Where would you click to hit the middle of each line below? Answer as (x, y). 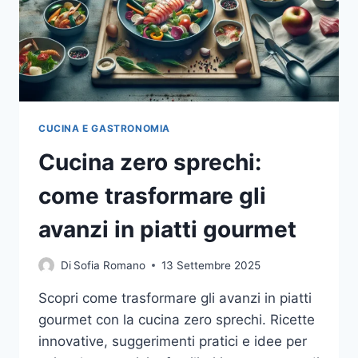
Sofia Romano (110, 265)
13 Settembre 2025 (211, 265)
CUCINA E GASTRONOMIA (104, 129)
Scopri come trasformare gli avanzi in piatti (175, 298)
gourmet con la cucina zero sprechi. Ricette (177, 319)
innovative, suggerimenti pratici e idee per (173, 341)
